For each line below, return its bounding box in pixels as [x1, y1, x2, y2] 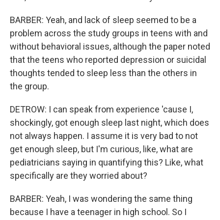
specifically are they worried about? [10, 170, 147, 181]
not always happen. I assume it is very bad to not [10, 131, 198, 141]
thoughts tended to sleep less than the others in [10, 68, 197, 78]
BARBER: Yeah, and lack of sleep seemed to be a [10, 15, 196, 25]
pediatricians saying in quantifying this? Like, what [10, 157, 203, 167]
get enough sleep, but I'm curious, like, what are [10, 144, 193, 154]
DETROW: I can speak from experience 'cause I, [10, 104, 193, 114]
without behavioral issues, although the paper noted [10, 41, 210, 52]
